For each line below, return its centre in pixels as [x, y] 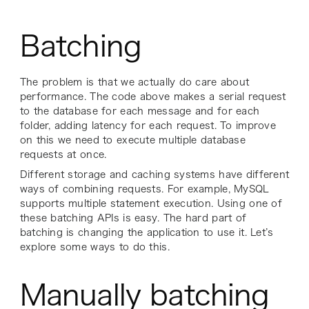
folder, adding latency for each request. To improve [148, 125]
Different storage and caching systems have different [154, 174]
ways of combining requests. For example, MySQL [144, 189]
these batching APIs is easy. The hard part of [133, 218]
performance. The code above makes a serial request [153, 96]
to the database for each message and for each [140, 111]
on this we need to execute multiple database [132, 140]
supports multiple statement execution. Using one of [151, 203]
